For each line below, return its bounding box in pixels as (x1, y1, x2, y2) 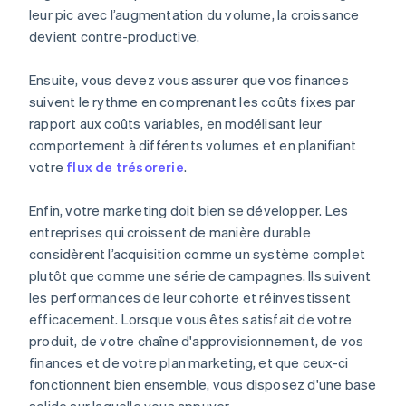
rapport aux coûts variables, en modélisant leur (29, 114, 323, 133)
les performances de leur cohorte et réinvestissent (29, 288, 352, 307)
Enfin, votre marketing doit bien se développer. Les (29, 201, 349, 220)
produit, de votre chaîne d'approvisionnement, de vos (29, 332, 364, 351)
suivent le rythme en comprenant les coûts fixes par (29, 92, 356, 111)
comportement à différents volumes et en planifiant (29, 136, 357, 155)
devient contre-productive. (29, 27, 200, 46)
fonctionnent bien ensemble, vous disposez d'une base (29, 375, 377, 394)
